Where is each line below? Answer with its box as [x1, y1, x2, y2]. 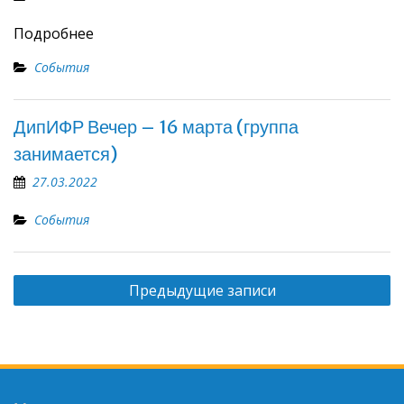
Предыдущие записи [128, 280, 276, 300]
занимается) [14, 142, 118, 165]
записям [13, 321, 82, 344]
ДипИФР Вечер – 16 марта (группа [14, 115, 298, 138]
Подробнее [14, 23, 94, 43]
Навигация [13, 267, 101, 289]
